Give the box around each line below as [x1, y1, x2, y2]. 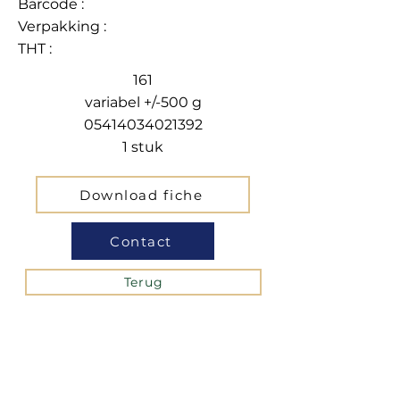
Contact [110, 232, 172, 250]
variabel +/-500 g [84, 94, 202, 111]
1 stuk [122, 138, 163, 155]
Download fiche [79, 186, 203, 204]
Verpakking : [18, 18, 106, 35]
